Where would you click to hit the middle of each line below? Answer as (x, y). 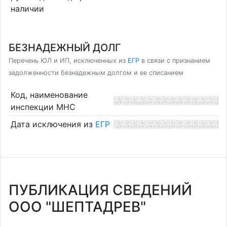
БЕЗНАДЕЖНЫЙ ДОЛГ (65, 48)
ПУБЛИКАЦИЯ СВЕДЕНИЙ (100, 190)
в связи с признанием (175, 61)
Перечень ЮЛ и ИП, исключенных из (68, 61)
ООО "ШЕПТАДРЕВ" (77, 207)
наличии (27, 8)
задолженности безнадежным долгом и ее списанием (96, 73)
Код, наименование (49, 94)
